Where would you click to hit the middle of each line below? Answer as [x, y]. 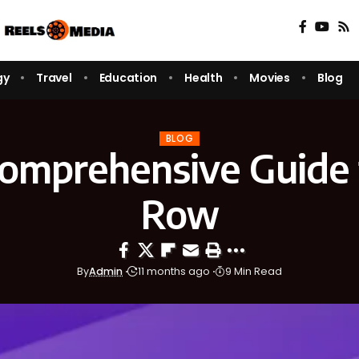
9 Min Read [254, 272]
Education [128, 77]
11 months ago [174, 272]
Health [204, 77]
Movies [270, 77]
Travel [54, 77]
